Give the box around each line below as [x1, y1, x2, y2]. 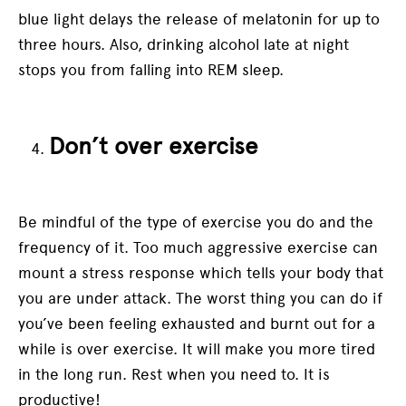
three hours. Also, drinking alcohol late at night [18, 34, 349, 53]
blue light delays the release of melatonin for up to [18, 9, 380, 28]
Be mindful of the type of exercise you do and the [18, 213, 373, 232]
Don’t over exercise [49, 131, 258, 159]
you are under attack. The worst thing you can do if [18, 289, 382, 308]
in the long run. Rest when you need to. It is [18, 365, 330, 384]
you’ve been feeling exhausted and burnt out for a [18, 314, 375, 333]
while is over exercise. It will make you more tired [18, 340, 375, 359]
